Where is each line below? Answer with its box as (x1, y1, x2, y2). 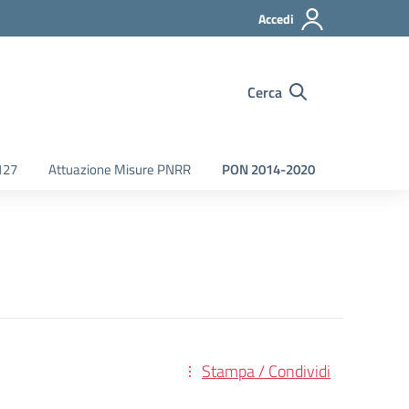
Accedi (258, 9, 294, 28)
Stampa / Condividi (202, 359, 330, 383)
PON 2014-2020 (222, 159, 315, 180)
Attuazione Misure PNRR (48, 159, 191, 180)
